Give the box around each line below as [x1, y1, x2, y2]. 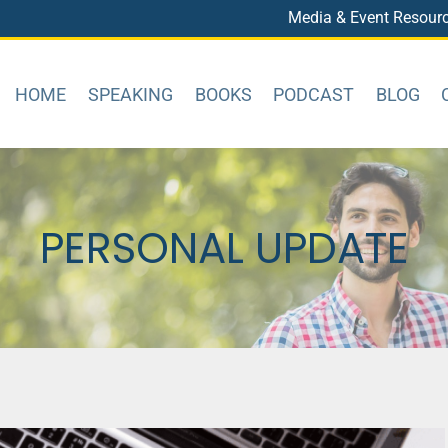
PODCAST [273, 83, 355, 105]
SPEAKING [88, 83, 174, 105]
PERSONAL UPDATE [39, 218, 409, 278]
